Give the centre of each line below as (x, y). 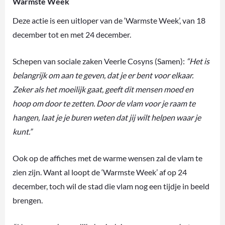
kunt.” (22, 132)
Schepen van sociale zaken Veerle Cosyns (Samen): (99, 61)
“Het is (198, 61)
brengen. (28, 200)
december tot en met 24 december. (72, 35)
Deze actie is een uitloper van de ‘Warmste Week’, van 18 (109, 21)
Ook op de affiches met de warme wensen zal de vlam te (107, 158)
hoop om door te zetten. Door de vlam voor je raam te (104, 103)
